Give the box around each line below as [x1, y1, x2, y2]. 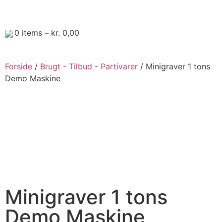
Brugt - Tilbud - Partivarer [40, 61, 138, 71]
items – [19, 28, 51, 38]
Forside [5, 61, 32, 71]
